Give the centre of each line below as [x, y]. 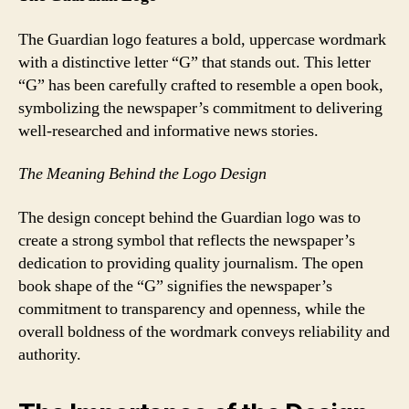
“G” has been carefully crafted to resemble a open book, [201, 85]
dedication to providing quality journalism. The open [191, 263]
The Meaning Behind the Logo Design [142, 174]
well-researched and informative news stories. [168, 131]
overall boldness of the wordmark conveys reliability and [204, 331]
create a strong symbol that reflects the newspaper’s [187, 240]
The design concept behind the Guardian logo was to [189, 217]
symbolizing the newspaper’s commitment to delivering [200, 108]
